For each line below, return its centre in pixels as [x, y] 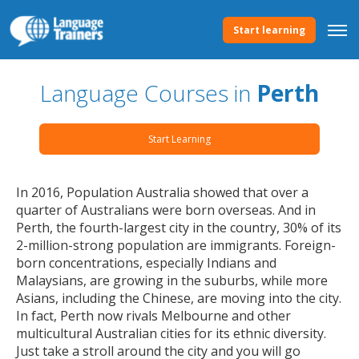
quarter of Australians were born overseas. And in [166, 210]
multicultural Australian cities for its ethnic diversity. [171, 333]
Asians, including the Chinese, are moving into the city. [179, 298]
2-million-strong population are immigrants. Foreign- [176, 245]
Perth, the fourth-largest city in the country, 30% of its [179, 228]
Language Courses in [148, 93]
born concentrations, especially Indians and [146, 263]
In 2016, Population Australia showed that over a [162, 192]
